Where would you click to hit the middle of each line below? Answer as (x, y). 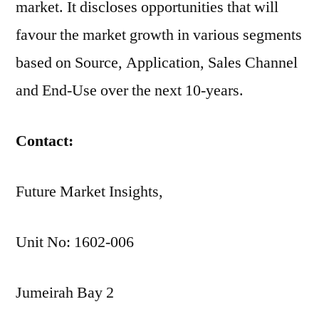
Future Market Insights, (89, 192)
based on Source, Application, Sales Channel (157, 63)
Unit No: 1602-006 (75, 242)
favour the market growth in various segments (159, 35)
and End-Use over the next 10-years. (130, 90)
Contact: (45, 141)
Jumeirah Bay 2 (65, 293)
